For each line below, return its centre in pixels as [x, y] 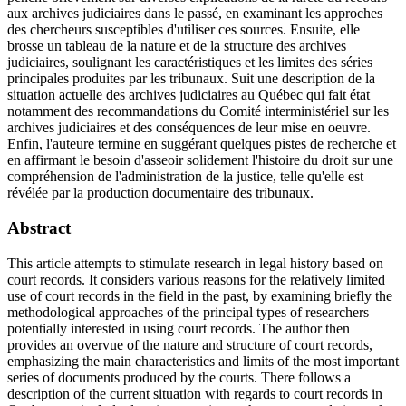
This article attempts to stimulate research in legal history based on [195, 263]
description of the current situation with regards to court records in [195, 393]
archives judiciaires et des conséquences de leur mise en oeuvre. [189, 128]
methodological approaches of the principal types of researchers [188, 312]
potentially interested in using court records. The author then [179, 328]
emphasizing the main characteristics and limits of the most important [203, 361]
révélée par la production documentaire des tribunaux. [160, 193]
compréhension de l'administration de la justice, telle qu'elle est [185, 177]
